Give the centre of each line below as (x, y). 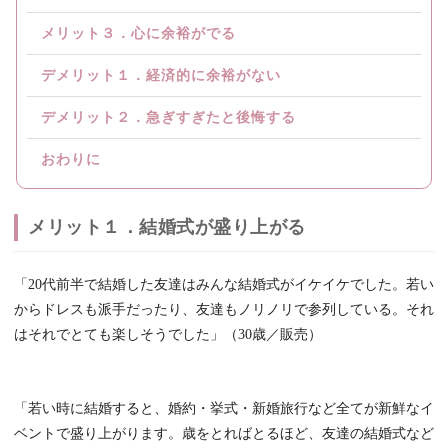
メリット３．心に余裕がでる (138, 34)
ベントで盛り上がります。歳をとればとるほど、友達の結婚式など (224, 434)
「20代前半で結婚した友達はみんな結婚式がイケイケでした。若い (224, 285)
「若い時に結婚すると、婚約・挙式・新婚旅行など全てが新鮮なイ (224, 409)
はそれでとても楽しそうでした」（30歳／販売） (168, 335)
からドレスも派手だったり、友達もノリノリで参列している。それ (224, 310)
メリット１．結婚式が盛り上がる (167, 227)
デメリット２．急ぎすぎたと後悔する (168, 118)
